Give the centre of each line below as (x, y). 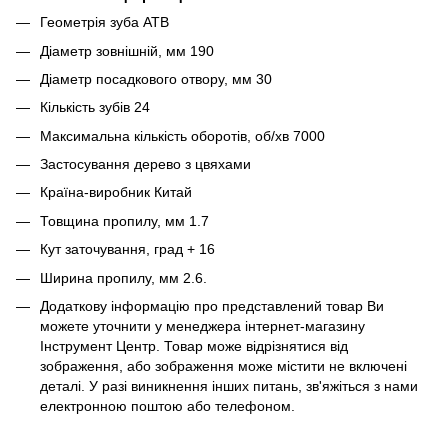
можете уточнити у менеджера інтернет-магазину (202, 326)
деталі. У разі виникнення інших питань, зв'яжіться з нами (229, 386)
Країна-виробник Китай (116, 192)
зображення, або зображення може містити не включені (223, 366)
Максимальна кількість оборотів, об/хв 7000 (182, 135)
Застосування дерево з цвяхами (145, 164)
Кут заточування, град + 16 (127, 249)
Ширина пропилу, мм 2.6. (123, 277)
